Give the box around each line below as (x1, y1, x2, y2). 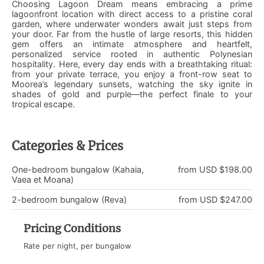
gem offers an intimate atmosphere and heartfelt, (12, 38, 252, 49)
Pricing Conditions (24, 221, 121, 235)
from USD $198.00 (178, 164, 252, 174)
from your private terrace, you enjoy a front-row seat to (12, 68, 252, 79)
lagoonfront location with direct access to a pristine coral (12, 8, 252, 19)
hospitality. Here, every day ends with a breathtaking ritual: (12, 58, 252, 69)
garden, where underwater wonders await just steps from (12, 18, 252, 29)
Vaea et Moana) (12, 174, 74, 184)
